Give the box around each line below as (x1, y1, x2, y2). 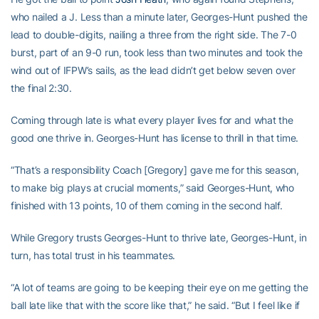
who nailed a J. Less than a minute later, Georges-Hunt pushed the (11, 11, 308, 23)
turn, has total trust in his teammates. (11, 249, 176, 261)
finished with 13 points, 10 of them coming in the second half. (11, 199, 283, 211)
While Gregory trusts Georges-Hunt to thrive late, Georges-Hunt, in (11, 231, 307, 244)
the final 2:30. (11, 82, 72, 94)
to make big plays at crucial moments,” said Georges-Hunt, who (11, 182, 294, 194)
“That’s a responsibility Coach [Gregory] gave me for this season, (11, 164, 299, 176)
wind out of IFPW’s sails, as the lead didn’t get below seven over (11, 64, 296, 76)
